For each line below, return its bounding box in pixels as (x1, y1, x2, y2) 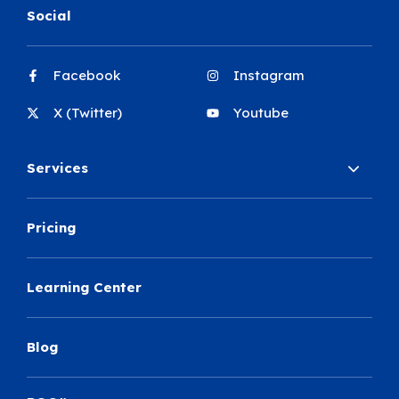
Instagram (232, 67, 305, 85)
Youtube (232, 104, 289, 122)
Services (27, 159, 89, 177)
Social (27, 7, 72, 25)
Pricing (27, 219, 77, 237)
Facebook (53, 67, 121, 85)
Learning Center (27, 279, 142, 297)
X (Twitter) (53, 104, 123, 122)
